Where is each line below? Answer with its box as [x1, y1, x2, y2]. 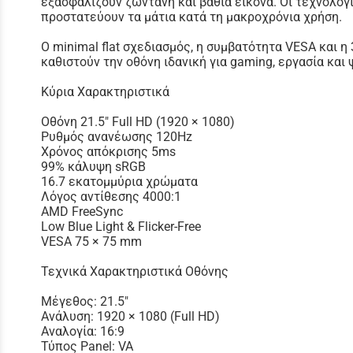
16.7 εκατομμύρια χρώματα [41, 173, 198, 189]
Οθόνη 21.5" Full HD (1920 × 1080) [41, 113, 235, 129]
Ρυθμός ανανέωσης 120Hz [41, 128, 192, 144]
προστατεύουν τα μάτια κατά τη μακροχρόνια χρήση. [41, 9, 342, 24]
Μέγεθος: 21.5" [41, 293, 128, 309]
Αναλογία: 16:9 [41, 323, 124, 339]
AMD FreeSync [41, 203, 123, 219]
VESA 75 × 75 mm [41, 233, 142, 249]
